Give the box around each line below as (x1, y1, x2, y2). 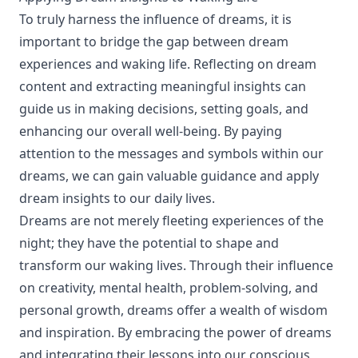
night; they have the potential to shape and (19, 234, 279, 252)
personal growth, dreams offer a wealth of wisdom (19, 301, 328, 319)
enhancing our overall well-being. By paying (19, 122, 282, 140)
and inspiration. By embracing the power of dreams (19, 324, 332, 341)
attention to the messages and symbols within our (19, 145, 324, 162)
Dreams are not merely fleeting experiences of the (19, 212, 324, 229)
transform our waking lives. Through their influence (19, 257, 333, 274)
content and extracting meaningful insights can (19, 78, 306, 95)
